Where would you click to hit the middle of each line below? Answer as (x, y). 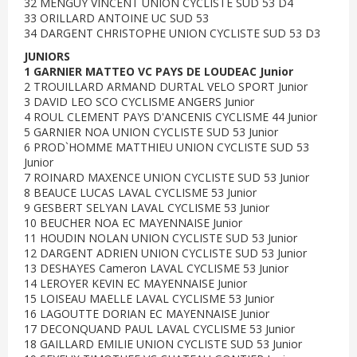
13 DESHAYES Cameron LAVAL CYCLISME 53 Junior (156, 268)
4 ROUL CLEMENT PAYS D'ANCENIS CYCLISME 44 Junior (171, 117)
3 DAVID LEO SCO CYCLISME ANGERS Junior (139, 102)
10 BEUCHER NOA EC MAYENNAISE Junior (133, 223)
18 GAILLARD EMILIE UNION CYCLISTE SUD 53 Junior (163, 344)
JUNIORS (47, 56)
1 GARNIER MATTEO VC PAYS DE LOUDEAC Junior (159, 71)
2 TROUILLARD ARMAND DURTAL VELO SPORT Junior (166, 86)
